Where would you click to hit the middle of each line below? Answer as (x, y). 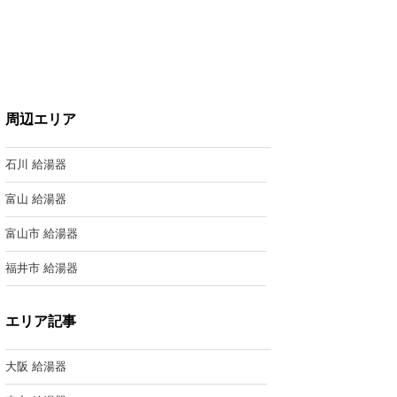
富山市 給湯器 (42, 234)
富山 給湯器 (36, 199)
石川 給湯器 (36, 164)
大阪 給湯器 (36, 366)
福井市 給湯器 (42, 268)
